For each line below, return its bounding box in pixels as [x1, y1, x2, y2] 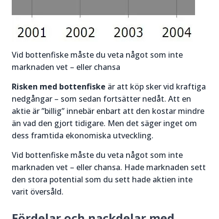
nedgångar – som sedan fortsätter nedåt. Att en [12, 93, 191, 105]
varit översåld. [12, 186, 64, 197]
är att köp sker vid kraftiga [106, 81, 206, 92]
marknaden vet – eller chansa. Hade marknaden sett [12, 162, 206, 173]
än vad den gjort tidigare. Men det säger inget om [12, 118, 197, 129]
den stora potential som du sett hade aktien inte [12, 174, 193, 185]
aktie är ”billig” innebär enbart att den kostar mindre [12, 106, 204, 117]
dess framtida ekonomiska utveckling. [12, 130, 155, 141]
